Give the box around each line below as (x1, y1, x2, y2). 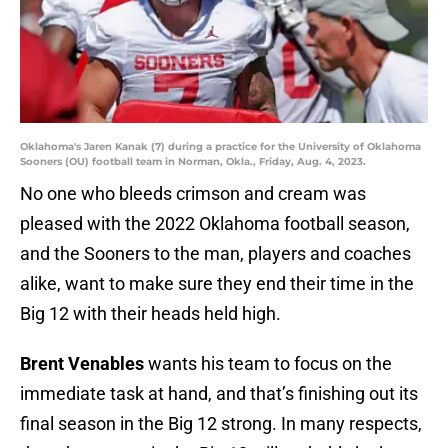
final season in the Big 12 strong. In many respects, (20, 413, 422, 435)
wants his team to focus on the (144, 353, 392, 375)
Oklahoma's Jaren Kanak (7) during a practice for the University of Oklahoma (20, 140, 421, 154)
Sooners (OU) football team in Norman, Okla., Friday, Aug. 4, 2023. (20, 155, 366, 169)
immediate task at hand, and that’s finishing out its (20, 383, 418, 405)
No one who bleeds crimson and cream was (20, 183, 366, 205)
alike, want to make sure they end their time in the (20, 273, 414, 295)
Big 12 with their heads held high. (20, 303, 281, 325)
